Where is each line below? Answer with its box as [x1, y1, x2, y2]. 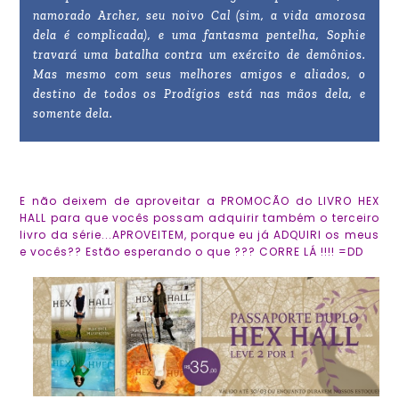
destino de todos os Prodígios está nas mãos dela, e [33, 86, 366, 102]
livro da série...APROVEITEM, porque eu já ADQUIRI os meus [20, 227, 379, 243]
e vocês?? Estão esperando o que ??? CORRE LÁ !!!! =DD [20, 244, 364, 260]
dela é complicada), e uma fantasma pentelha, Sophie [33, 28, 366, 44]
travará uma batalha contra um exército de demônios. [33, 47, 366, 63]
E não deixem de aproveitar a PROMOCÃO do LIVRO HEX [20, 193, 379, 209]
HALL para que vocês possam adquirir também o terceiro [20, 210, 379, 226]
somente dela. [33, 106, 114, 122]
